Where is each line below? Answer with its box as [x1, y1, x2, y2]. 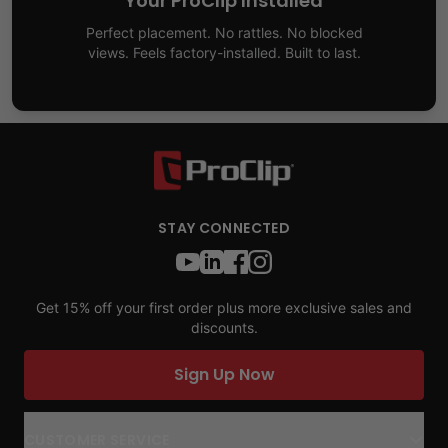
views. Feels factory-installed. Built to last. [87, 44, 361, 62]
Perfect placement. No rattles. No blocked [85, 24, 363, 42]
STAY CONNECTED [158, 218, 290, 238]
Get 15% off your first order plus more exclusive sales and [36, 299, 412, 316]
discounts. [190, 319, 258, 336]
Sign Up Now [173, 363, 275, 386]
